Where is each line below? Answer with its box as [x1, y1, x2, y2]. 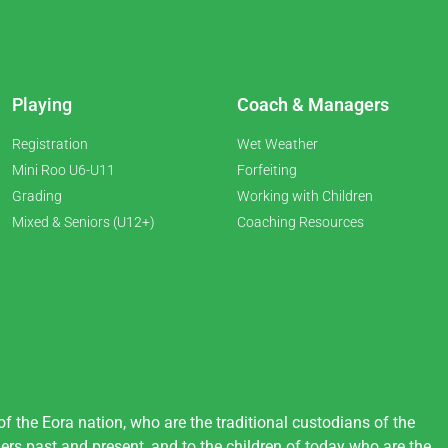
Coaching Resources [237, 214, 364, 231]
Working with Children [237, 188, 373, 205]
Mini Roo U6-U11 [12, 162, 115, 179]
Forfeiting [237, 162, 297, 179]
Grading [12, 188, 62, 205]
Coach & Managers [237, 94, 389, 116]
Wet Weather [237, 136, 318, 153]
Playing [12, 94, 72, 116]
